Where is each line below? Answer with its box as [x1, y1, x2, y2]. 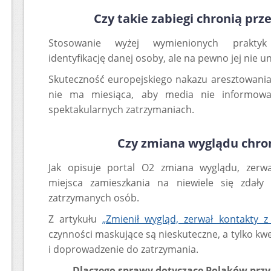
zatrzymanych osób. [48, 191, 139, 204]
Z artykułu [48, 212, 103, 226]
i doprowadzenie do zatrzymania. [48, 243, 198, 256]
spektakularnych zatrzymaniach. [48, 103, 194, 116]
